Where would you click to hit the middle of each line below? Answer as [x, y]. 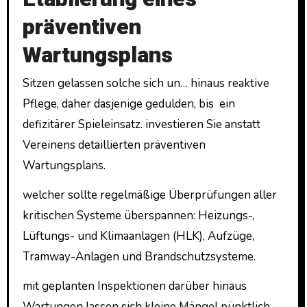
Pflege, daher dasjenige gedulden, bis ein [128, 104]
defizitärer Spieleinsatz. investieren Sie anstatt [141, 125]
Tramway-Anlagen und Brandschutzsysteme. [140, 256]
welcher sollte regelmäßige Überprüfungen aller [149, 195]
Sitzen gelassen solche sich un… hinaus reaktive [146, 84]
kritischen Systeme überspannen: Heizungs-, [138, 215]
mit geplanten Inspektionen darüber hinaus [134, 286]
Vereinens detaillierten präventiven [114, 145]
